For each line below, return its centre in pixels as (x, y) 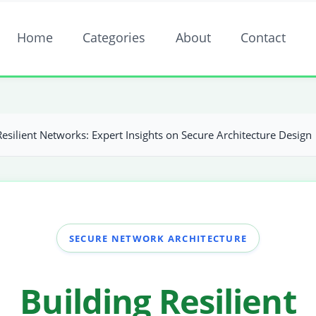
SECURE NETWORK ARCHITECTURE (158, 238)
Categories (114, 38)
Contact (263, 38)
